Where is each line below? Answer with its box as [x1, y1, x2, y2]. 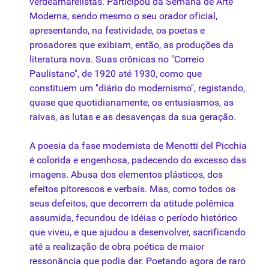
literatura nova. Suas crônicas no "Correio [29, 53, 204, 65]
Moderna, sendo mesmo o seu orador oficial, [29, 10, 217, 22]
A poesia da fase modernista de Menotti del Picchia [29, 140, 247, 152]
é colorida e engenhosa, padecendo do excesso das [29, 154, 246, 166]
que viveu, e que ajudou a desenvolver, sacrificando [29, 226, 246, 238]
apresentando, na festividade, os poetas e [29, 25, 205, 37]
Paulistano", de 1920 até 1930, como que [29, 68, 202, 80]
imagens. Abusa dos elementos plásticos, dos [29, 169, 223, 181]
